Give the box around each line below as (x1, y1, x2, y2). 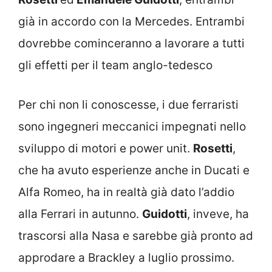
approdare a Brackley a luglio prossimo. (18, 250, 234, 265)
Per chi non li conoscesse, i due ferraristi (18, 97, 239, 112)
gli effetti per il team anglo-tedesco (18, 58, 212, 73)
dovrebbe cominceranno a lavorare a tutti (18, 36, 245, 51)
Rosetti (193, 141, 233, 155)
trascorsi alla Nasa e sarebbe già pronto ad (18, 228, 253, 243)
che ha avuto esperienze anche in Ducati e (18, 163, 250, 177)
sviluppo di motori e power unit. (18, 141, 193, 155)
